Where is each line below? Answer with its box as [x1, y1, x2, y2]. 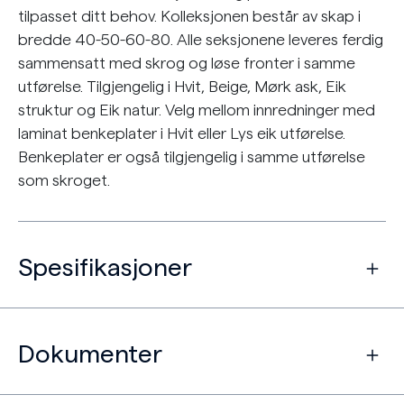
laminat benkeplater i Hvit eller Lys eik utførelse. [18, 125, 345, 142]
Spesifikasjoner [18, 255, 192, 280]
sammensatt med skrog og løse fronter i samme [18, 55, 355, 71]
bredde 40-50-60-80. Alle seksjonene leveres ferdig [18, 32, 383, 48]
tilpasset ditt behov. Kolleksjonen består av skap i [18, 8, 361, 24]
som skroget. [18, 172, 110, 188]
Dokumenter [18, 342, 162, 367]
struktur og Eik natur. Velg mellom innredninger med [18, 102, 375, 118]
